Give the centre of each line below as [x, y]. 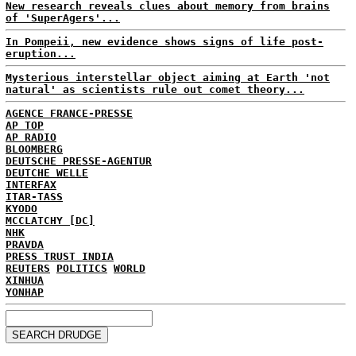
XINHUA [25, 280]
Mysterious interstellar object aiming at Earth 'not [168, 77]
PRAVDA [25, 244]
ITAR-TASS [34, 197]
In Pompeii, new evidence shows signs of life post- [164, 42]
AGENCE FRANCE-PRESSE [69, 113]
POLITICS [82, 268]
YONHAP [25, 292]
